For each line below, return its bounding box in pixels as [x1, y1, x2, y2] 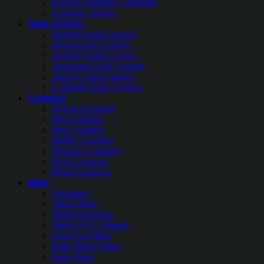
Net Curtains [52, 114, 104, 125]
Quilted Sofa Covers [52, 29, 136, 40]
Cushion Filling [52, 8, 115, 19]
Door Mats [52, 252, 95, 263]
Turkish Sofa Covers [52, 51, 137, 61]
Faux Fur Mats [52, 231, 112, 242]
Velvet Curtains [52, 104, 115, 114]
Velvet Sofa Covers [52, 40, 132, 51]
